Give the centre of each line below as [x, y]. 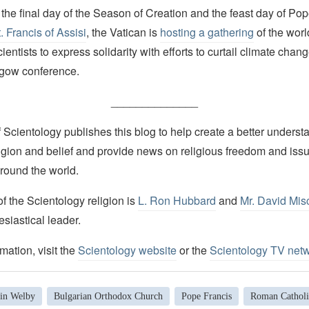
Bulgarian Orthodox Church [108, 296]
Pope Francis [206, 296]
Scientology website [127, 250]
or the [193, 250]
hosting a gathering [207, 32]
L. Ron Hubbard [177, 201]
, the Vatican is [123, 32]
